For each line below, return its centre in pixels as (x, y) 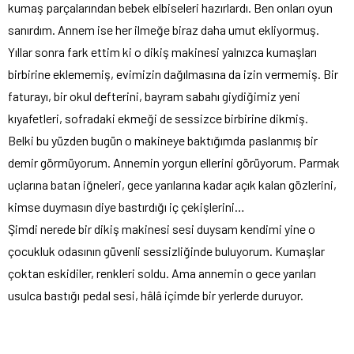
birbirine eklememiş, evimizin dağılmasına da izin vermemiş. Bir (173, 74)
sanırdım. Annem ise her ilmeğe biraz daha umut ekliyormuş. (164, 30)
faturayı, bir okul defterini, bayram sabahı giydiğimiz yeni (154, 96)
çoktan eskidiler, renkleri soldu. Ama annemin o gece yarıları (162, 273)
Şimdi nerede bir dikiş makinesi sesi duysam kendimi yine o (162, 229)
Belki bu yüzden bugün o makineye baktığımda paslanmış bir (163, 141)
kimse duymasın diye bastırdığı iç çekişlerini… (126, 207)
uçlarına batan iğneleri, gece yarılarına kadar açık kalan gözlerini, (172, 185)
